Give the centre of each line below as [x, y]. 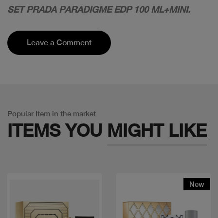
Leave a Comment [59, 42]
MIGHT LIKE [157, 130]
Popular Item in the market [52, 113]
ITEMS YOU [57, 130]
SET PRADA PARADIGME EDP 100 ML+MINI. [99, 9]
